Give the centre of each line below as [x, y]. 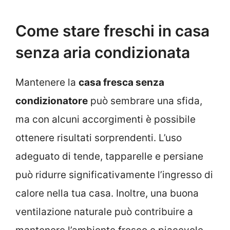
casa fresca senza [121, 82]
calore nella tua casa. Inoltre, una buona [107, 193]
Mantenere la [47, 82]
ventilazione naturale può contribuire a [104, 212]
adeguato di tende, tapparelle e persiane [109, 156]
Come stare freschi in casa [112, 31]
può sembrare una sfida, [145, 101]
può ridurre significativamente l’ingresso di [114, 175]
